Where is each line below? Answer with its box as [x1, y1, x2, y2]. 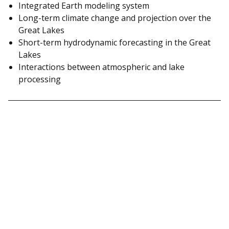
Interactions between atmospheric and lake [18, 61, 185, 73]
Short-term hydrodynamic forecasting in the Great [18, 36, 211, 48]
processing [18, 73, 61, 85]
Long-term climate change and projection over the [18, 12, 211, 24]
